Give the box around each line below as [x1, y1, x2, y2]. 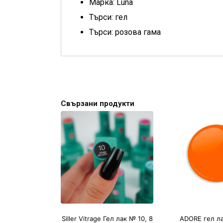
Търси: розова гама [89, 27, 161, 37]
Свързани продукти [61, 99, 134, 108]
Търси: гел [89, 12, 127, 22]
